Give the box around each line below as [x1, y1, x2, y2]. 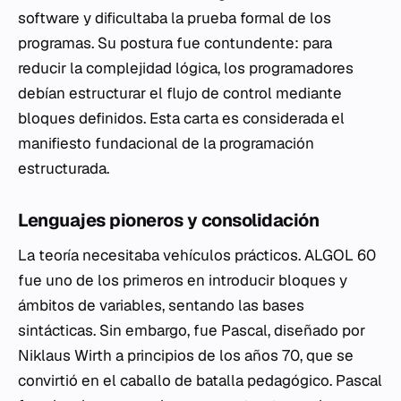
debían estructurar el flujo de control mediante [18, 83, 342, 104]
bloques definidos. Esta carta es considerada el [18, 108, 345, 129]
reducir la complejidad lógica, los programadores [18, 58, 354, 79]
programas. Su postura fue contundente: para [18, 33, 332, 54]
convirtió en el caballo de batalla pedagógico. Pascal [18, 371, 382, 391]
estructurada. [18, 158, 109, 179]
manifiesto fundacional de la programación [18, 133, 314, 154]
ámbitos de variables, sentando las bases [18, 295, 304, 316]
